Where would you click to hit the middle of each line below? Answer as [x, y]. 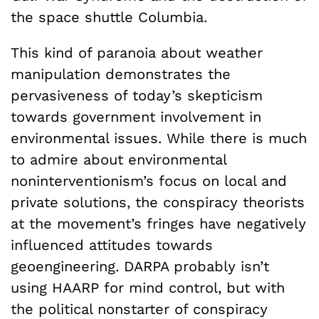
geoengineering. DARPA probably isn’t [140, 266]
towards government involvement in [136, 116]
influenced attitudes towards [112, 245]
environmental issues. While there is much [159, 138]
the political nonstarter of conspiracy [139, 309]
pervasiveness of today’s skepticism [137, 95]
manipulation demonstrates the [121, 74]
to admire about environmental [119, 159]
